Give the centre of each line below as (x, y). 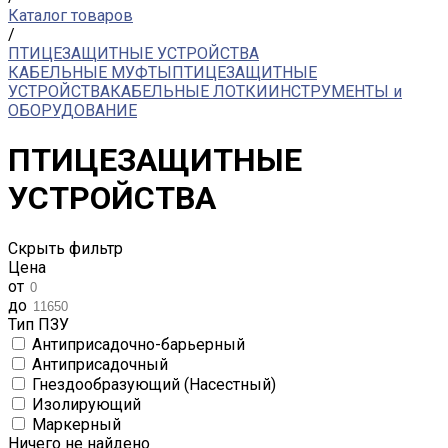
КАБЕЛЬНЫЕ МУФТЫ (90, 72)
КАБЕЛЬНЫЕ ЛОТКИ (189, 91)
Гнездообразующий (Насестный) (154, 384)
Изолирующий (86, 404)
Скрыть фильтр (65, 248)
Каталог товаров (70, 15)
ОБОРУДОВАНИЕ (72, 110)
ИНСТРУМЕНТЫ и (335, 91)
